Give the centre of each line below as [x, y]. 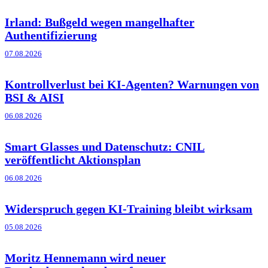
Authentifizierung [51, 35]
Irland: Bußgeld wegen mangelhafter [100, 22]
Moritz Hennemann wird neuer [85, 258]
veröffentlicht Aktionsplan [73, 159]
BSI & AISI [34, 97]
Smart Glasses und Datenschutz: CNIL [105, 146]
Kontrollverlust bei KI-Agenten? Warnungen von [132, 84]
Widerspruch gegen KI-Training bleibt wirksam [129, 208]
